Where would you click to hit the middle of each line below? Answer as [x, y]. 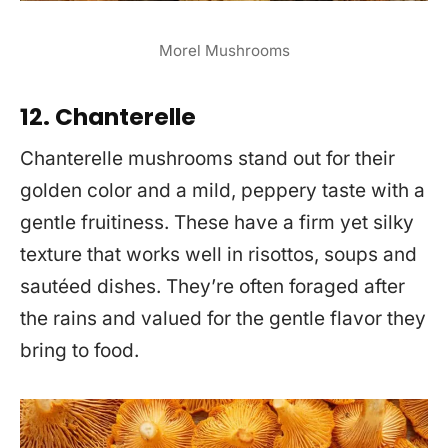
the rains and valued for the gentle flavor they [223, 319]
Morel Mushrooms [224, 50]
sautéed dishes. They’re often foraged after [212, 287]
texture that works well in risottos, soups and [218, 255]
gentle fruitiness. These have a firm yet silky [217, 223]
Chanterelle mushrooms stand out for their [207, 159]
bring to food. [79, 351]
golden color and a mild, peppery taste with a [222, 191]
